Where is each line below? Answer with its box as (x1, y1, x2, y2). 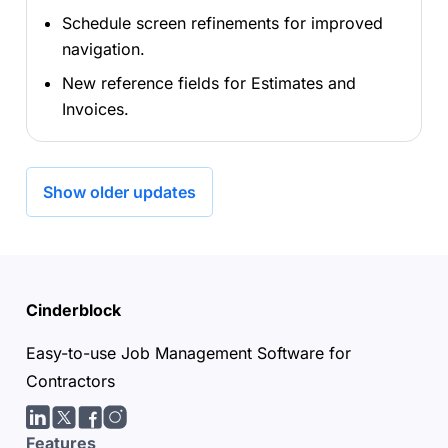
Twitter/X (62, 419, 130, 440)
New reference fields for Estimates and (61, 72, 356, 93)
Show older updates (42, 182, 196, 203)
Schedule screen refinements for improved (61, 12, 383, 33)
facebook (88, 419, 161, 440)
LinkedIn (36, 419, 100, 440)
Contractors (25, 370, 115, 391)
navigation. (61, 38, 145, 59)
